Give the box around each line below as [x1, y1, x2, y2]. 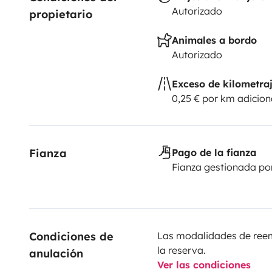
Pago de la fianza [171, 146, 256, 158]
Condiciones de [29, 229, 117, 243]
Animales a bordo [171, 33, 257, 46]
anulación [29, 246, 83, 260]
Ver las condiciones [157, 258, 251, 271]
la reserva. [157, 243, 206, 256]
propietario [29, 7, 92, 21]
